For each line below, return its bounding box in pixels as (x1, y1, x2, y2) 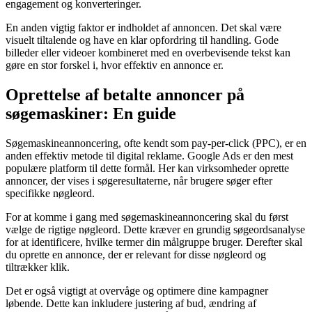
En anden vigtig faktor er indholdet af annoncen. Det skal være (6, 22, 281, 34)
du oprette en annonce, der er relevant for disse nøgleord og (6, 249, 266, 261)
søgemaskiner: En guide (6, 104, 176, 123)
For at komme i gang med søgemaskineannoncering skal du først (6, 211, 288, 224)
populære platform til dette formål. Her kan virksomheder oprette (6, 162, 289, 175)
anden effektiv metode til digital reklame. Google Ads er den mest (6, 150, 293, 162)
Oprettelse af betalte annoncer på (6, 86, 244, 104)
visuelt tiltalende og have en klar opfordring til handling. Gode (6, 34, 279, 47)
